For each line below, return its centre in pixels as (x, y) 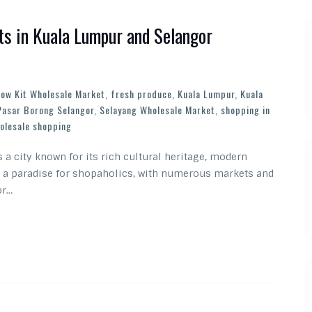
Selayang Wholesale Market (157, 110)
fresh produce (141, 94)
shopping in (245, 110)
